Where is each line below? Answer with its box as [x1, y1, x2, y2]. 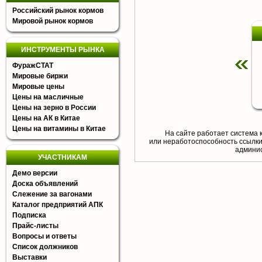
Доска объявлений [12, 180, 78, 188]
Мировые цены [12, 82, 64, 91]
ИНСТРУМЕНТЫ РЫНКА [20, 46, 105, 54]
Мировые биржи [12, 72, 68, 80]
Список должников [12, 243, 78, 251]
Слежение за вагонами [12, 190, 92, 198]
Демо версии [12, 169, 57, 177]
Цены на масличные [12, 93, 84, 101]
